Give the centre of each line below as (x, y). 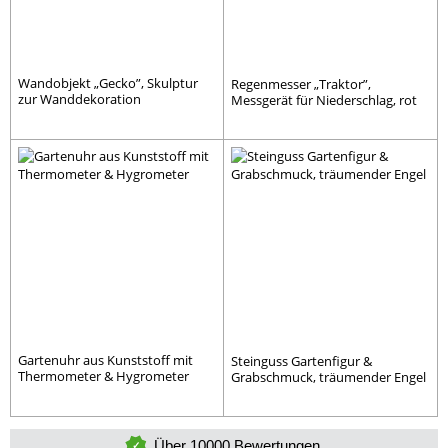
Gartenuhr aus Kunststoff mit (105, 359)
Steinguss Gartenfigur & (301, 360)
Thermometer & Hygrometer (103, 375)
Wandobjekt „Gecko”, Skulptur (108, 83)
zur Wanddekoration (79, 99)
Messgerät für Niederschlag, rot (324, 100)
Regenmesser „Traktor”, (301, 84)
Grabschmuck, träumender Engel (328, 376)
